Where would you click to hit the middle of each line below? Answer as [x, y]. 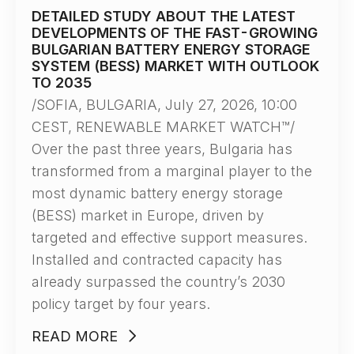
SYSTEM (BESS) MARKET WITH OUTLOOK [175, 66]
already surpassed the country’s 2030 [158, 282]
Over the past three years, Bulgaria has [162, 149]
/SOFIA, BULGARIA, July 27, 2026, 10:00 [164, 105]
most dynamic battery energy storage [157, 193]
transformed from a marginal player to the [172, 171]
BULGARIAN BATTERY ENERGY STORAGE [171, 49]
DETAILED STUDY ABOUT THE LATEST [164, 16]
